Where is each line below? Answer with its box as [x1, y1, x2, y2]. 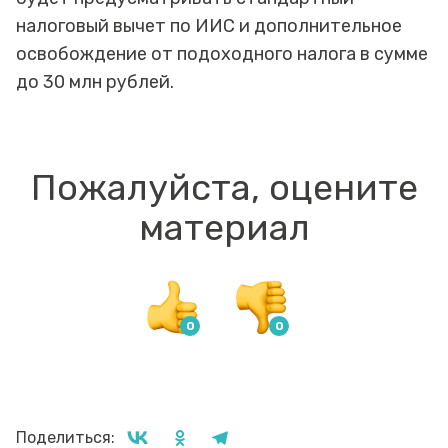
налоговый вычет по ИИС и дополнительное [16, 15, 402, 38]
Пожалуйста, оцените [30, 166, 418, 210]
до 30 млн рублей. [16, 71, 178, 94]
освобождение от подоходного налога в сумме [16, 43, 428, 66]
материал [138, 206, 310, 250]
